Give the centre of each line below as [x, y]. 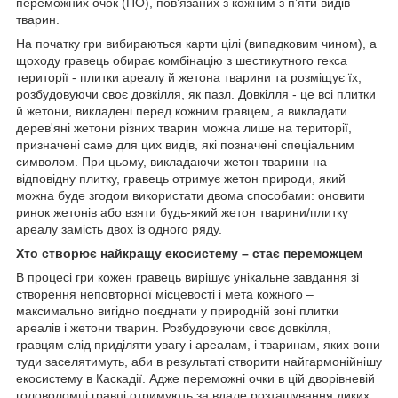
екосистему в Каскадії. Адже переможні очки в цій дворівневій [195, 378]
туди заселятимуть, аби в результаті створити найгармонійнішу [199, 361]
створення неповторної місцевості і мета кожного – [165, 294]
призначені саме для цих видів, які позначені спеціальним [185, 144]
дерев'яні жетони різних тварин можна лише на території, [184, 127]
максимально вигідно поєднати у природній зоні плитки [177, 310]
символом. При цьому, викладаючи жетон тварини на [171, 161]
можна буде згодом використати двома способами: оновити [191, 195]
